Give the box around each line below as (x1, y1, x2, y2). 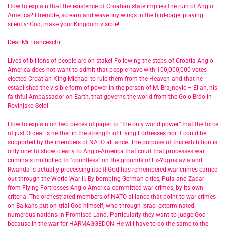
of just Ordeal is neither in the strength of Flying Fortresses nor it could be (8, 130, 206, 137)
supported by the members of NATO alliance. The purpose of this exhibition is (8, 139, 217, 146)
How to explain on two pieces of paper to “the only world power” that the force (8, 121, 218, 128)
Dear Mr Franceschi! (8, 39, 63, 46)
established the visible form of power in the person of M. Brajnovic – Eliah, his (8, 84, 217, 92)
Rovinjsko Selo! (8, 102, 50, 110)
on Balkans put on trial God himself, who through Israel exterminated (8, 202, 194, 210)
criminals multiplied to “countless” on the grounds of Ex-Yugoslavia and (8, 157, 202, 164)
